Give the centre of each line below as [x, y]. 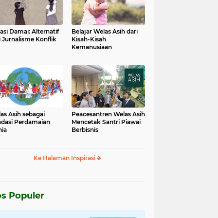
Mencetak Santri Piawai [106, 122]
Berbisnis [85, 130]
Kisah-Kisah [89, 39]
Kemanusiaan [92, 47]
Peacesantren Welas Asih [108, 114]
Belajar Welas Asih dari [105, 31]
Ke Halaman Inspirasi [65, 158]
